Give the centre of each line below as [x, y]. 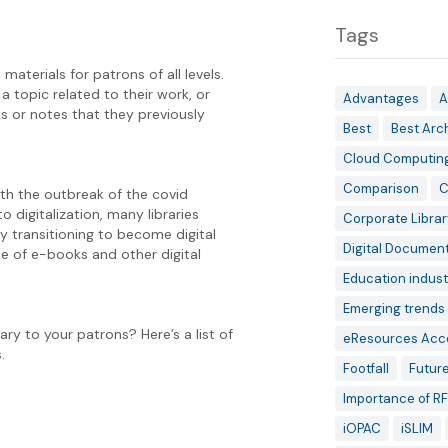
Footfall [365, 368]
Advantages [380, 98]
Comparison [380, 188]
